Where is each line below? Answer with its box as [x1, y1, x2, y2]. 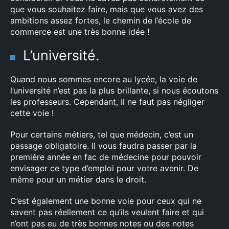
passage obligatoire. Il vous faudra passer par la [10, 141, 197, 151]
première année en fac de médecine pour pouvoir [10, 152, 201, 162]
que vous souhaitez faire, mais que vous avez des [10, 4, 203, 14]
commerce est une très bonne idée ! [10, 27, 149, 37]
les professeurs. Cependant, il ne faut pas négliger [10, 97, 204, 107]
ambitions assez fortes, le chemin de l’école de [10, 15, 191, 26]
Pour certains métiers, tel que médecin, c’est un [10, 129, 193, 140]
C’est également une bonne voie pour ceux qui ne [10, 196, 201, 206]
